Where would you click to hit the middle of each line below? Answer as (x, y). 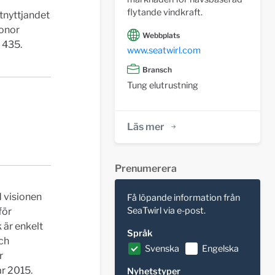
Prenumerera (145, 168)
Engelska (220, 248)
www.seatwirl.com (164, 51)
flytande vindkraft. (165, 12)
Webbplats (161, 35)
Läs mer (145, 126)
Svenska (162, 248)
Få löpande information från (183, 197)
